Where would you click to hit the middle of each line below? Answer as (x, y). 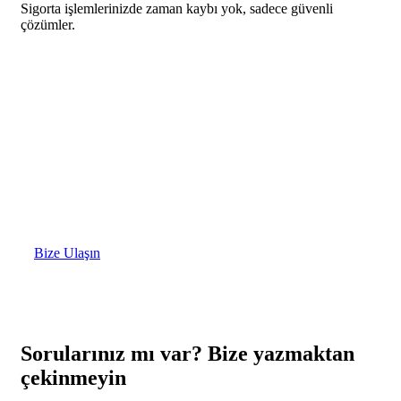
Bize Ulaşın (67, 252)
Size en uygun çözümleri (183, 171)
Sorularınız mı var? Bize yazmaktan (188, 353)
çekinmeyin (73, 377)
